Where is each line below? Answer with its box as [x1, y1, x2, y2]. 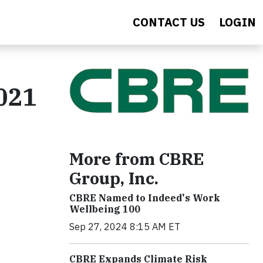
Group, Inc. [69, 167, 159, 190]
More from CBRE [69, 148, 204, 170]
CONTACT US [133, 14, 205, 30]
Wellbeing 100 [69, 203, 140, 215]
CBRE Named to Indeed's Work [69, 192, 220, 204]
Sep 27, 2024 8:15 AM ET [69, 221, 180, 233]
